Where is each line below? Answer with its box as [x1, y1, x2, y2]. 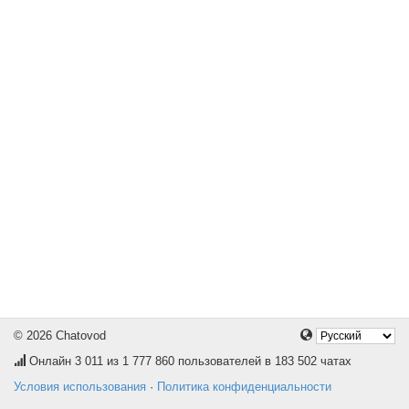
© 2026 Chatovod [14, 329, 106, 342]
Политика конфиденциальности [157, 380, 331, 393]
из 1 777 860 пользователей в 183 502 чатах [103, 354, 351, 368]
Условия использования [14, 380, 146, 393]
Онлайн [26, 354, 75, 368]
